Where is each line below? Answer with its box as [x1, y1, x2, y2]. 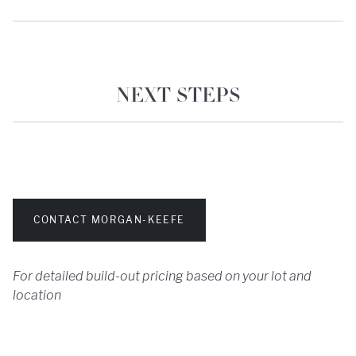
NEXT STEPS [115, 87, 241, 107]
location [13, 288, 61, 304]
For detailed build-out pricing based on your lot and [13, 269, 311, 284]
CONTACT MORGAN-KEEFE [33, 214, 185, 226]
